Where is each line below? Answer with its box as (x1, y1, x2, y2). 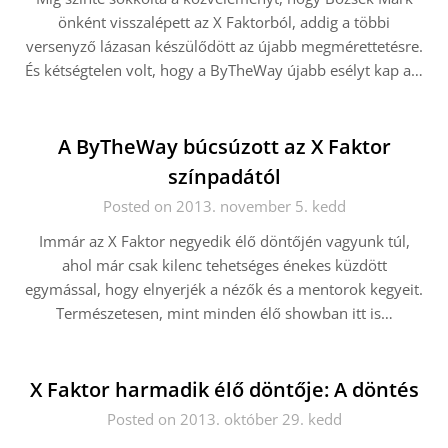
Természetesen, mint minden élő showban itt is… (55, 303, 393, 323)
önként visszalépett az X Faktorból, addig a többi (58, 12, 390, 32)
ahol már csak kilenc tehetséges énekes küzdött (61, 255, 387, 275)
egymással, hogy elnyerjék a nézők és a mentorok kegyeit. (25, 279, 423, 299)
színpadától (167, 163, 281, 190)
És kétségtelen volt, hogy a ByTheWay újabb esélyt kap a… (25, 60, 423, 80)
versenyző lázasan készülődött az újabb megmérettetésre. (25, 36, 423, 56)
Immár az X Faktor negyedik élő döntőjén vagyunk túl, (38, 231, 410, 251)
